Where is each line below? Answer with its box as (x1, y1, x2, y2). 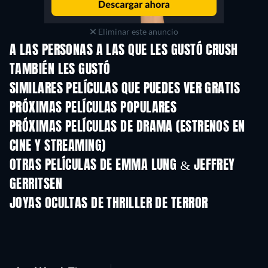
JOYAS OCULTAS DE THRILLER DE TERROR (10, 197, 208, 211)
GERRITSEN (10, 178, 62, 191)
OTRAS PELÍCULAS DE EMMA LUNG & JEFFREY (10, 159, 235, 172)
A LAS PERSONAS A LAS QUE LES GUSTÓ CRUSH (10, 44, 238, 57)
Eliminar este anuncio (96, 26, 178, 36)
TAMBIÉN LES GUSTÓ (10, 63, 111, 77)
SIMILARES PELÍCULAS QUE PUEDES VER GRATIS (10, 83, 240, 96)
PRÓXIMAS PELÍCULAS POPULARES (10, 102, 177, 115)
